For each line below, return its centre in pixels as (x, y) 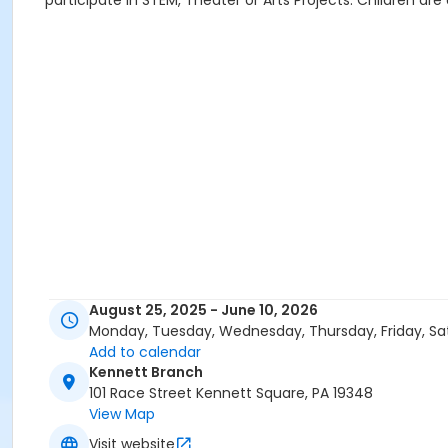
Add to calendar (145, 352)
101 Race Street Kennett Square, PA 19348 (231, 393)
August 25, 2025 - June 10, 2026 (203, 310)
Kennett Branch (146, 372)
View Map (122, 414)
